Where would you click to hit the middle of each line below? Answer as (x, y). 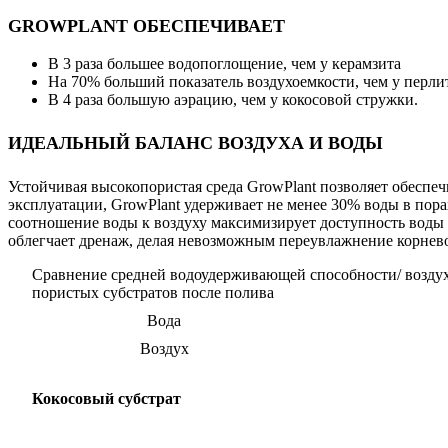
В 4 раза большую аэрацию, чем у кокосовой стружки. (233, 100)
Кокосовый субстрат (106, 398)
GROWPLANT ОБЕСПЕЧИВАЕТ (146, 26)
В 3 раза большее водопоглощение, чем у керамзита (224, 64)
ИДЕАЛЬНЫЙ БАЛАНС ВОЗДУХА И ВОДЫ (195, 143)
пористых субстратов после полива (153, 293)
